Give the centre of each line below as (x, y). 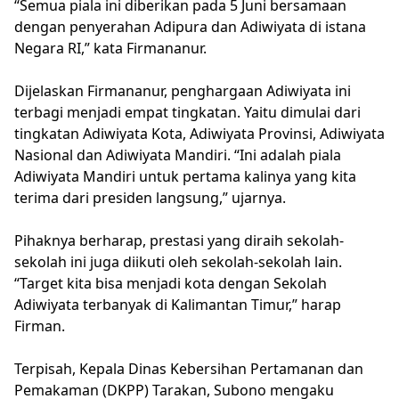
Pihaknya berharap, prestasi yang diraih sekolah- (179, 240)
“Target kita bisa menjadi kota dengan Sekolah (171, 283)
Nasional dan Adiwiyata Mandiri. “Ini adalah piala (178, 155)
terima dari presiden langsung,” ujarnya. (150, 197)
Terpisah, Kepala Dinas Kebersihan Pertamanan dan (189, 368)
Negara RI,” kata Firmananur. (110, 48)
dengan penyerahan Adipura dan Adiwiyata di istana (190, 26)
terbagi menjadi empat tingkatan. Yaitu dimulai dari (187, 112)
